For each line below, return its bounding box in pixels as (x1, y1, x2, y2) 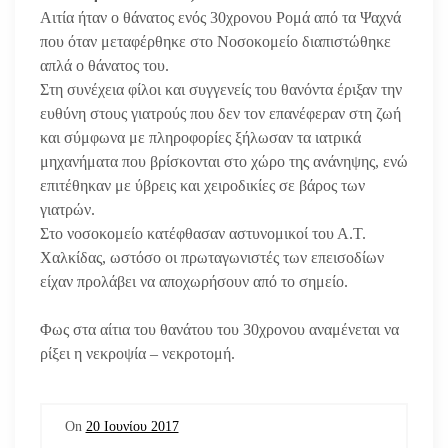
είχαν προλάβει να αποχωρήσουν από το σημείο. (40, 272, 348, 290)
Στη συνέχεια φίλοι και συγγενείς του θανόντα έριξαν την (40, 80, 402, 98)
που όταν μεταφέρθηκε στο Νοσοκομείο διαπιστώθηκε (40, 32, 391, 50)
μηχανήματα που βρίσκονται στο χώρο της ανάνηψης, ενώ (40, 152, 408, 170)
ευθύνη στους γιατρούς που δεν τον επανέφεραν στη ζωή (40, 104, 401, 122)
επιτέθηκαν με (40, 176, 135, 194)
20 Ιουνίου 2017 (85, 418, 179, 434)
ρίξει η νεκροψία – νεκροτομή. (40, 344, 235, 362)
